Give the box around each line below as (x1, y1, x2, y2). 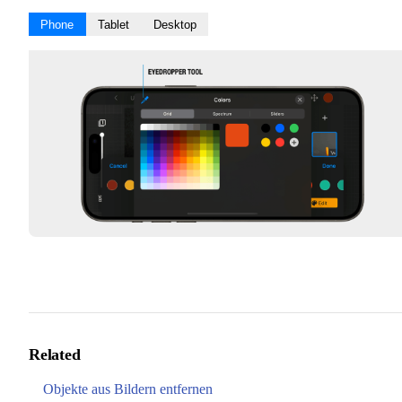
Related (29, 345, 81, 364)
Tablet (97, 17, 129, 31)
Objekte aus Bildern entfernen (43, 381, 213, 398)
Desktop (153, 17, 197, 31)
